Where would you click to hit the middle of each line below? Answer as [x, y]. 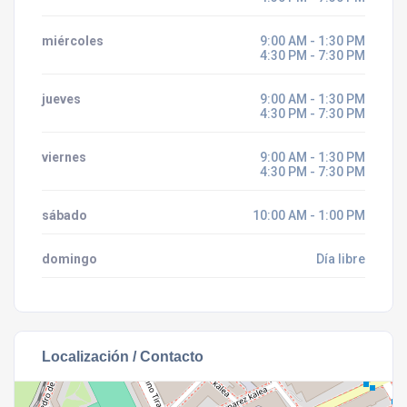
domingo [69, 259]
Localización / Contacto [123, 356]
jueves [61, 99]
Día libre [341, 259]
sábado [65, 215]
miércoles [73, 41]
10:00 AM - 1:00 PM [309, 215]
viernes [64, 157]
